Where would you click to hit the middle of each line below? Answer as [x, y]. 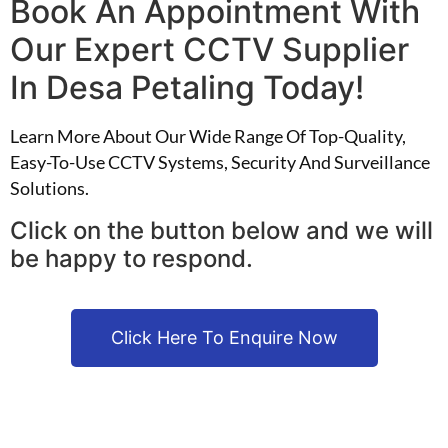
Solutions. [49, 188]
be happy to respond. [131, 259]
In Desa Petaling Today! [187, 88]
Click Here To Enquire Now [224, 338]
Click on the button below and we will [221, 231]
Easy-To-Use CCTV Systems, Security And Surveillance [221, 162]
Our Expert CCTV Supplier [209, 50]
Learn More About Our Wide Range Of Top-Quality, [208, 136]
